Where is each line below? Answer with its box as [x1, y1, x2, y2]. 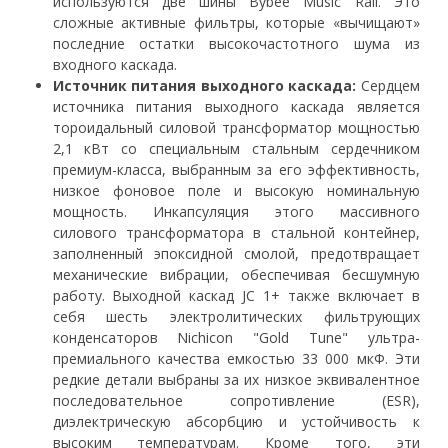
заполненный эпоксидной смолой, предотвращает [52, 244, 420, 264]
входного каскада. [52, 55, 177, 75]
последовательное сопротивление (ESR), [52, 391, 420, 411]
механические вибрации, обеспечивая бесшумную [52, 265, 420, 285]
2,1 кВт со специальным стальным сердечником [52, 139, 420, 159]
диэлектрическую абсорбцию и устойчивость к [52, 412, 420, 432]
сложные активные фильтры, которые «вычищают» [52, 13, 420, 33]
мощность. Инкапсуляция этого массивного [52, 202, 420, 222]
